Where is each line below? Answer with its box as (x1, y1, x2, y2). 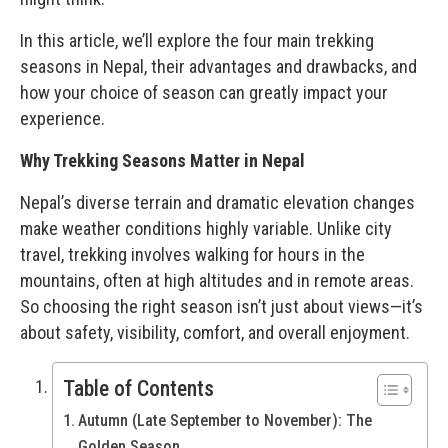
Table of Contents (63, 375, 214, 401)
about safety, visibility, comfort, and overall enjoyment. (20, 321, 410, 343)
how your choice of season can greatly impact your (20, 81, 388, 103)
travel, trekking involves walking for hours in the (20, 243, 365, 265)
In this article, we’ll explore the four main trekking (20, 29, 374, 51)
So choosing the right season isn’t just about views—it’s (20, 295, 423, 317)
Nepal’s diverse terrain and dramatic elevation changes (20, 191, 415, 213)
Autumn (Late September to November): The (78, 410, 373, 430)
